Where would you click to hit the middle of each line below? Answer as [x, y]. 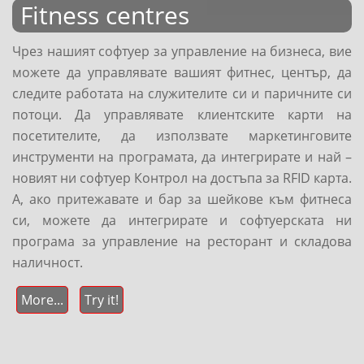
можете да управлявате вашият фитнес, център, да [182, 72]
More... [42, 300]
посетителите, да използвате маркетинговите [182, 136]
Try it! [102, 300]
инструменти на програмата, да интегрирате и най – [182, 157]
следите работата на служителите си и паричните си [182, 93]
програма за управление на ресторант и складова [182, 241]
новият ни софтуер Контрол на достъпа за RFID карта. [182, 178]
